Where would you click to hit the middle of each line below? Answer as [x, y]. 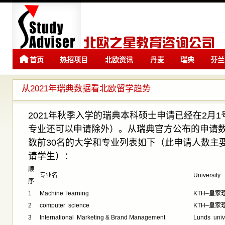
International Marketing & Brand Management [102, 217]
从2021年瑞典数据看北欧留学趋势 [86, 89]
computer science [65, 205]
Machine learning [64, 193]
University [207, 175]
